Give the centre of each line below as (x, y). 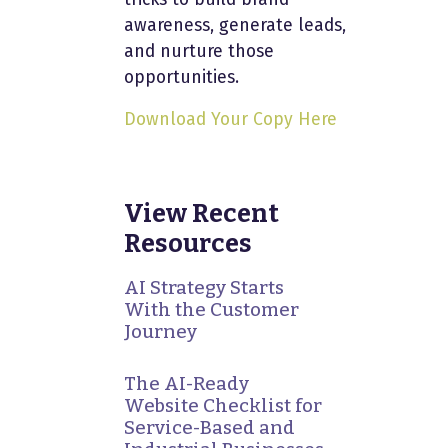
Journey (160, 331)
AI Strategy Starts (204, 287)
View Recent (201, 213)
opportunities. (181, 77)
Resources (188, 243)
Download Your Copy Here (230, 119)
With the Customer (211, 309)
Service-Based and (209, 427)
